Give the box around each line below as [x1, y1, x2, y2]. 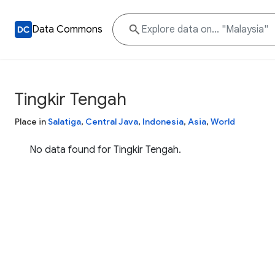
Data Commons [32, 23, 103, 36]
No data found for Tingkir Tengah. [29, 144, 181, 156]
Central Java [85, 116, 138, 127]
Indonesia [142, 116, 184, 127]
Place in [15, 116, 48, 127]
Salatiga [48, 116, 81, 127]
